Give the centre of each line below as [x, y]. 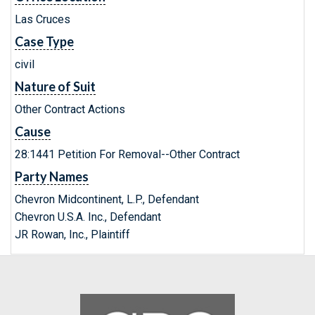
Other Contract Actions [70, 109]
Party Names [52, 176]
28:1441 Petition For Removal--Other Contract [127, 154]
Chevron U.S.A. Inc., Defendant [88, 217]
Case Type [44, 41]
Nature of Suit [55, 86]
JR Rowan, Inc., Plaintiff [72, 234]
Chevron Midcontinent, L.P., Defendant [107, 199]
